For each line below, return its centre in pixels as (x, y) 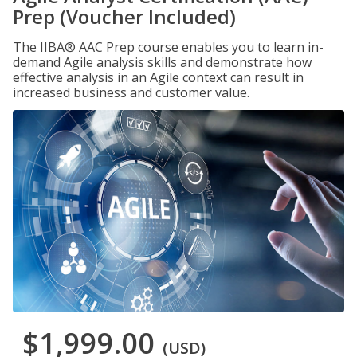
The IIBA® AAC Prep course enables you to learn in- (168, 47)
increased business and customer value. (131, 92)
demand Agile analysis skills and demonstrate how (162, 62)
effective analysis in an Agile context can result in (158, 77)
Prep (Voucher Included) (124, 16)
